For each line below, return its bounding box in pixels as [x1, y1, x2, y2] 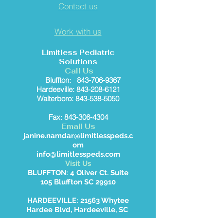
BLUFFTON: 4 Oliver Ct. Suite [28, 168, 128, 178]
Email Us [61, 122, 95, 131]
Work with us [54, 26, 102, 36]
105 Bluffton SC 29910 [40, 178, 116, 187]
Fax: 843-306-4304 [48, 112, 108, 122]
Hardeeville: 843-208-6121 [36, 85, 120, 94]
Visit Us [65, 159, 91, 168]
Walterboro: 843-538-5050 [37, 94, 119, 104]
